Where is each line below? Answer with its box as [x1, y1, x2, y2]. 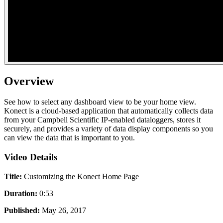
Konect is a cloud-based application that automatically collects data [4, 107, 213, 115]
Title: [4, 172, 22, 181]
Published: [4, 206, 40, 215]
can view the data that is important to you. [4, 133, 135, 142]
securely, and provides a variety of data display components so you [4, 124, 213, 133]
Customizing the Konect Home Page [22, 172, 139, 181]
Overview [4, 74, 54, 88]
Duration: [4, 189, 37, 198]
